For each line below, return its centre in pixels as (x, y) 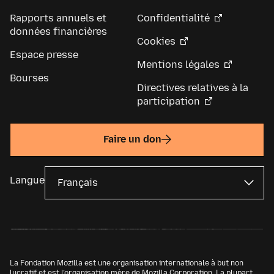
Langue (27, 180)
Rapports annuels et (58, 18)
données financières (58, 32)
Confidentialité (173, 18)
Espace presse (44, 55)
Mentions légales (178, 65)
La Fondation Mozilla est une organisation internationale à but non (127, 263)
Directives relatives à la (193, 88)
